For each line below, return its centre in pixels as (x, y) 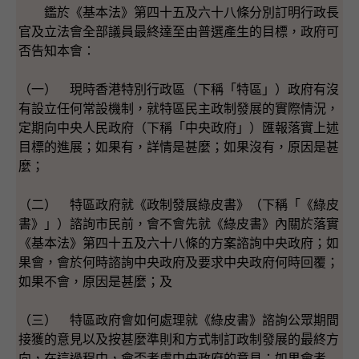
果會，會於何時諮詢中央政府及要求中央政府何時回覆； (179, 262)
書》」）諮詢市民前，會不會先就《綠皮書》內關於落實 (179, 224)
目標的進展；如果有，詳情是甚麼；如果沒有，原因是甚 (179, 147)
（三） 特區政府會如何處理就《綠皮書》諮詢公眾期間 (179, 320)
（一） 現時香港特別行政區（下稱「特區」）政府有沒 (179, 89)
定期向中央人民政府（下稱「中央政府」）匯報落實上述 (179, 127)
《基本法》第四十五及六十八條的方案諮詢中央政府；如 (179, 243)
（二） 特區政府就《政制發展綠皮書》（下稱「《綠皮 (179, 204)
